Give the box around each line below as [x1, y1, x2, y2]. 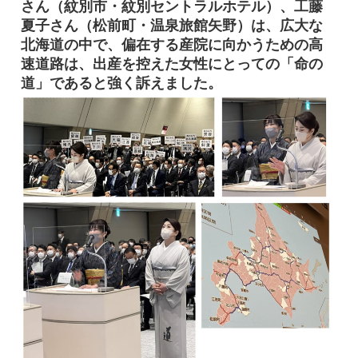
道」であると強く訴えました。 [20, 75, 222, 92]
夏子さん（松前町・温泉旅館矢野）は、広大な [20, 18, 323, 34]
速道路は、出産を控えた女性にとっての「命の [20, 56, 323, 73]
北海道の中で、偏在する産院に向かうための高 [20, 37, 323, 54]
